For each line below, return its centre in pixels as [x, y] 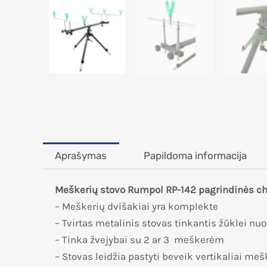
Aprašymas [81, 155]
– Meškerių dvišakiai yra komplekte [136, 206]
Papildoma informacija [195, 155]
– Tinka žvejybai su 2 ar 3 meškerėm [139, 239]
